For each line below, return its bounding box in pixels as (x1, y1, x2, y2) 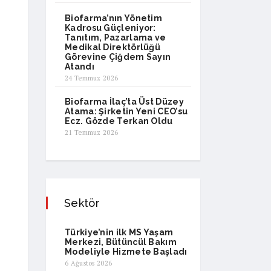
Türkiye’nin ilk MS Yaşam (65, 227, 174, 237)
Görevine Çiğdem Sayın (65, 51, 171, 62)
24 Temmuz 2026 (65, 73, 119, 82)
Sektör (64, 196, 100, 209)
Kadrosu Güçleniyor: (65, 22, 156, 33)
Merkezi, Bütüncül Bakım (65, 237, 177, 247)
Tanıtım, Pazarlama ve (65, 32, 166, 42)
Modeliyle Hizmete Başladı (65, 246, 188, 256)
